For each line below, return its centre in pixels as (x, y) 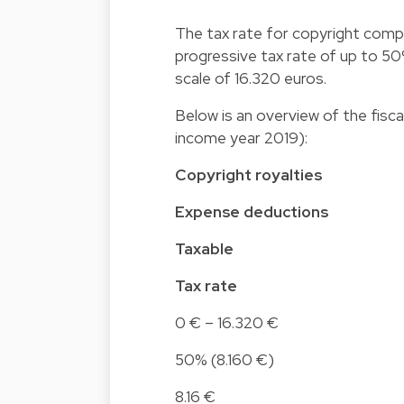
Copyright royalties (248, 175)
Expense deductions (252, 212)
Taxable (204, 249)
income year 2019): (241, 138)
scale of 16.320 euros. (251, 78)
